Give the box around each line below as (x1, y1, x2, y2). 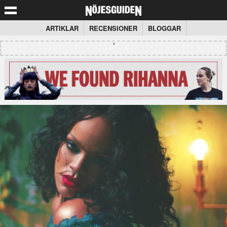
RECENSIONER (89, 23, 137, 33)
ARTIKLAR (46, 23, 79, 33)
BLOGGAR (148, 23, 181, 33)
